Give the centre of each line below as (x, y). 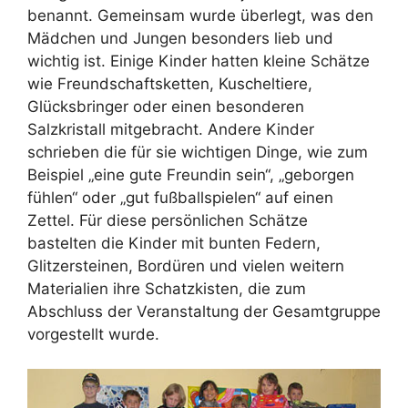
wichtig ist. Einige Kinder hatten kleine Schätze (199, 61)
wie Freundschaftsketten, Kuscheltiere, (170, 83)
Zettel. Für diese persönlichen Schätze (168, 220)
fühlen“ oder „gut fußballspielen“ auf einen (180, 197)
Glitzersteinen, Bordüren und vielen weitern (186, 265)
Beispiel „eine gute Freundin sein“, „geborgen (191, 174)
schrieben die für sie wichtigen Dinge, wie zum (198, 152)
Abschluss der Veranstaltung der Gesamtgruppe (204, 311)
